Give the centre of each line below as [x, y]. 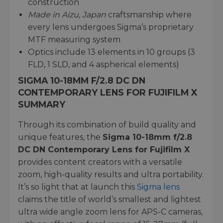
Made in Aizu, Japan [68, 14]
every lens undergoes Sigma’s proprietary [111, 27]
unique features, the [60, 137]
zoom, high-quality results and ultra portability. [111, 174]
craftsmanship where [150, 14]
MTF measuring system [74, 39]
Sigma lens [158, 187]
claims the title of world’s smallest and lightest [110, 199]
